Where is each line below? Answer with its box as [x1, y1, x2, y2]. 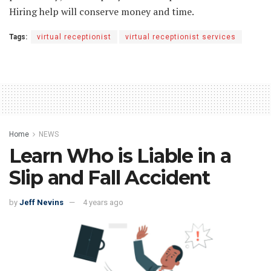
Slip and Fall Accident [9, 165, 210, 189]
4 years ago [83, 198, 123, 207]
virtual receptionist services [125, 32, 236, 41]
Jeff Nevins [19, 198, 64, 207]
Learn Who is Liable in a [9, 143, 231, 168]
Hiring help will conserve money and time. [9, 4, 194, 18]
